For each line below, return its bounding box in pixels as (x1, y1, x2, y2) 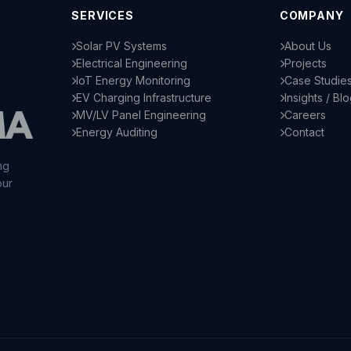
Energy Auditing (76, 125, 158, 139)
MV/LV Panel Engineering (76, 108, 207, 122)
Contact (284, 125, 324, 139)
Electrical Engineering (76, 56, 188, 71)
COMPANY (279, 9, 344, 23)
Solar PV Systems (76, 39, 168, 53)
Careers (284, 108, 326, 122)
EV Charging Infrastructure (76, 91, 212, 105)
